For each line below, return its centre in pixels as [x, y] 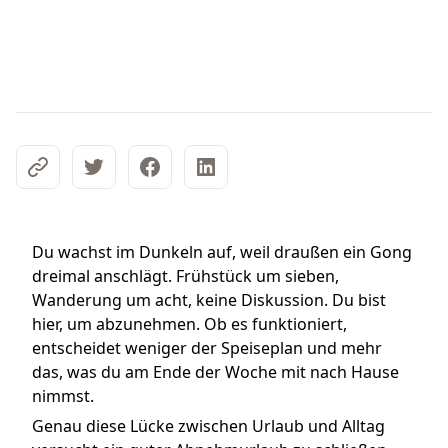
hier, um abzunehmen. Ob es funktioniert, [189, 324]
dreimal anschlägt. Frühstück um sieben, [185, 276]
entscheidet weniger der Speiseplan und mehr [207, 348]
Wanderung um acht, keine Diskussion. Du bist [209, 300]
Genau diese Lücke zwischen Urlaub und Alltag [208, 426]
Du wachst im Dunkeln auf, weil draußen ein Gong [222, 252]
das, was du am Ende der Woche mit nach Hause [215, 372]
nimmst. [63, 396]
